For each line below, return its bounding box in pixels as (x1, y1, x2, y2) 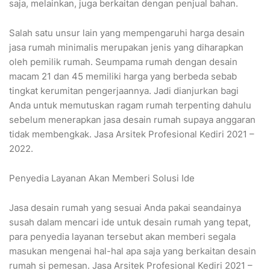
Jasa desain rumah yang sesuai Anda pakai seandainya (9, 202, 241, 214)
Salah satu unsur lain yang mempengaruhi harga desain (9, 27, 245, 39)
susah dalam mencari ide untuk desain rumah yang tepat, (9, 216, 251, 228)
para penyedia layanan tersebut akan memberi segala (9, 231, 236, 243)
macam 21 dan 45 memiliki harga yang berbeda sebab (9, 71, 237, 83)
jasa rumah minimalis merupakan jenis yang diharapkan (9, 42, 243, 54)
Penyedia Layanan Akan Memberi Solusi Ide (9, 172, 195, 184)
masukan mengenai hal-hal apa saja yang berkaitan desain (9, 245, 256, 257)
